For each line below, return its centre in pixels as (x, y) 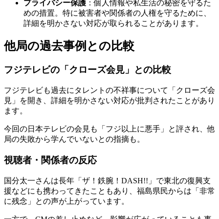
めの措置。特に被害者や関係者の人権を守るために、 (117, 13)
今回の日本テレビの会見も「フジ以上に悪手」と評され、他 (109, 129)
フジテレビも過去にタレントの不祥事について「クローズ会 (109, 90)
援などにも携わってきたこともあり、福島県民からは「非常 (109, 191)
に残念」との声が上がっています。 (66, 201)
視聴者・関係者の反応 (50, 160)
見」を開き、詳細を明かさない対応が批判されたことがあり (109, 101)
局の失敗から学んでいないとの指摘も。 (74, 139)
